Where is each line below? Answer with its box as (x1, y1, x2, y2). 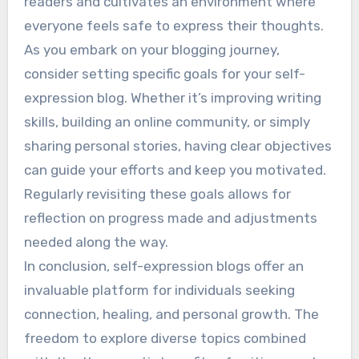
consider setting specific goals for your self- (23, 65, 305, 82)
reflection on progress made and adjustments (23, 209, 317, 226)
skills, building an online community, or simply (23, 113, 310, 130)
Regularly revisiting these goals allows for (23, 185, 291, 202)
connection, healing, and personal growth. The (23, 305, 319, 322)
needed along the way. (23, 233, 168, 250)
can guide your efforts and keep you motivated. (23, 161, 326, 178)
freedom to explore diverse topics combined (23, 329, 306, 346)
